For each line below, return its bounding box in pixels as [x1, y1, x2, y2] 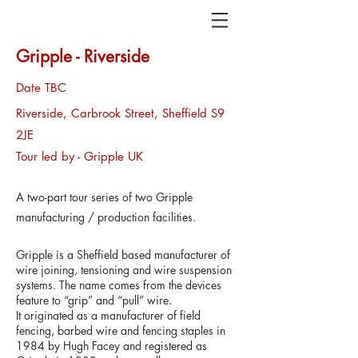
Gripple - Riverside [16, 46, 149, 67]
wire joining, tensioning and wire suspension [16, 262, 232, 277]
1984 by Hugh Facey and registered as [16, 338, 207, 353]
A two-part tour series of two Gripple [16, 189, 193, 205]
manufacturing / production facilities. [16, 209, 196, 225]
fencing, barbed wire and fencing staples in [16, 323, 225, 338]
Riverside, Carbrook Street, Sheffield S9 [16, 105, 225, 121]
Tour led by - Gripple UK [16, 149, 143, 164]
